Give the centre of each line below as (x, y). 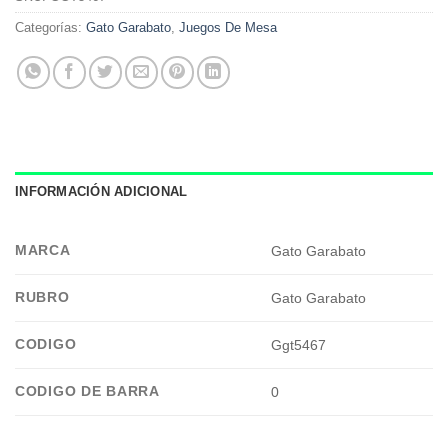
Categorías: (50, 27)
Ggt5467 (299, 345)
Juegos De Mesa (228, 27)
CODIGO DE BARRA (87, 390)
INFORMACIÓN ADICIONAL (101, 191)
